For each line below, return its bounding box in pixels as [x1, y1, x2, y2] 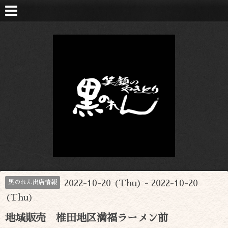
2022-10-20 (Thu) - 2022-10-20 [64, 179, 198, 188]
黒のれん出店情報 [8, 179, 57, 185]
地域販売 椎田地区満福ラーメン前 [5, 213, 168, 223]
